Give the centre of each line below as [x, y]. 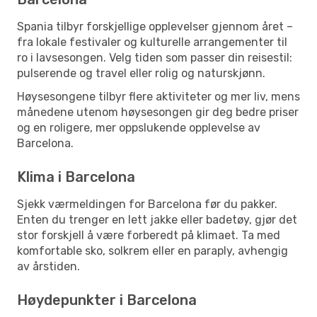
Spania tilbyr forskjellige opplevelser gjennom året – [155, 26]
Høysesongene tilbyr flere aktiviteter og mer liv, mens [158, 96]
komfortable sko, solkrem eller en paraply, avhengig [152, 250]
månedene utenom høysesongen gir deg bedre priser [158, 112]
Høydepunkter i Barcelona [107, 300]
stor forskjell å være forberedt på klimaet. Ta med [149, 235]
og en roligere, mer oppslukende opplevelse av [139, 127]
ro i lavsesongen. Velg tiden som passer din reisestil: [155, 57]
